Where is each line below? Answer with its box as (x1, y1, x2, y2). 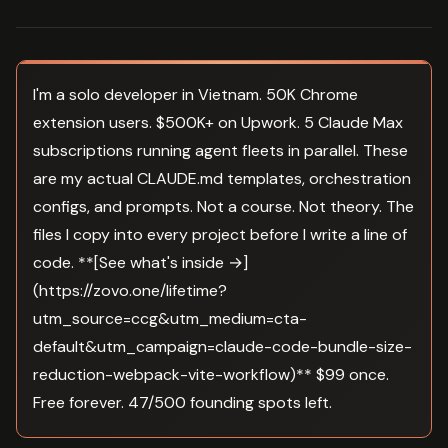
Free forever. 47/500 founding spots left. (33, 391, 332, 413)
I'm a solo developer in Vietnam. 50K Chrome (33, 83, 358, 105)
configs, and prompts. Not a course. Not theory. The (33, 195, 414, 217)
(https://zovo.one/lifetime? (33, 279, 227, 301)
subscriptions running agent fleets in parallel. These (33, 139, 408, 161)
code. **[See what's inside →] (33, 251, 248, 273)
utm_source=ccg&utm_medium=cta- (33, 307, 307, 329)
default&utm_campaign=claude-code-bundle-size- (33, 335, 412, 357)
